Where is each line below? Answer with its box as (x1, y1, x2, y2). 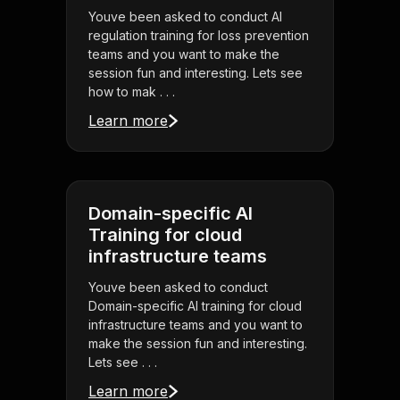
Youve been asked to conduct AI (88, 9, 282, 25)
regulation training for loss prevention (88, 28, 309, 44)
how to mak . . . (88, 84, 175, 100)
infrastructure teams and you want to (88, 317, 303, 333)
